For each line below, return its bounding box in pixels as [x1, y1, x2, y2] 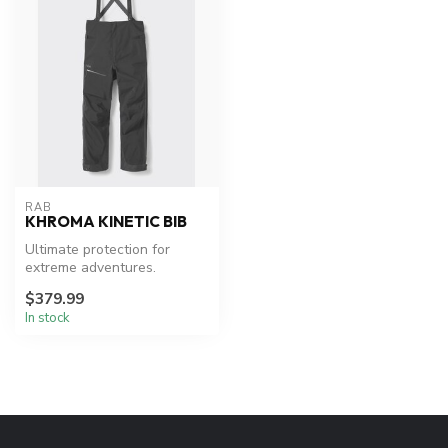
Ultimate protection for [25, 239, 170, 259]
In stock [25, 309, 70, 328]
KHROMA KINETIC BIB [25, 211, 187, 231]
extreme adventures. [25, 257, 156, 277]
